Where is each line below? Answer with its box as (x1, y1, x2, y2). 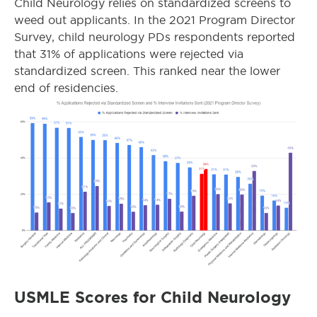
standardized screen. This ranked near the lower (14, 65, 280, 77)
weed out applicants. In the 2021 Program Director (14, 14, 295, 26)
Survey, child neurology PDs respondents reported (14, 31, 295, 43)
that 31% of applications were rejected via (14, 48, 243, 60)
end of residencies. (14, 82, 118, 94)
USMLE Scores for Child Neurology (14, 289, 291, 306)
